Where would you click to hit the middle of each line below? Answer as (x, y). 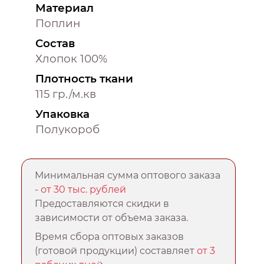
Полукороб (67, 129)
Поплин (58, 23)
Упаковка (62, 114)
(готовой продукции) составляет (116, 250)
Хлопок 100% (71, 58)
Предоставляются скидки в (102, 203)
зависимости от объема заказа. (112, 217)
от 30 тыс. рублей (84, 189)
